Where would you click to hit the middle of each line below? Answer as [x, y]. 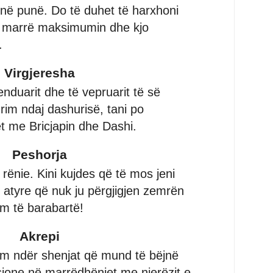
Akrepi [39, 236]
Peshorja [39, 155]
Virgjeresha [39, 73]
